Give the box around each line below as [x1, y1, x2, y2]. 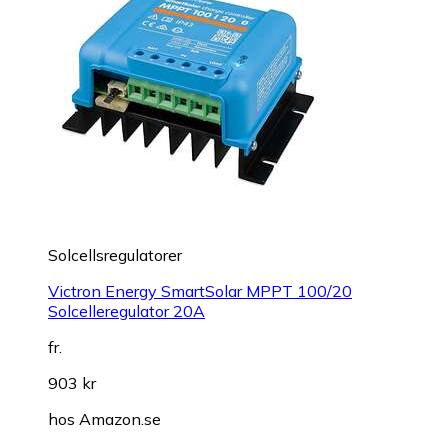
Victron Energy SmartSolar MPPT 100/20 [48, 281, 352, 302]
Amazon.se [79, 409, 161, 430]
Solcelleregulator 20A [48, 301, 205, 322]
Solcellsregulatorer [48, 245, 182, 266]
